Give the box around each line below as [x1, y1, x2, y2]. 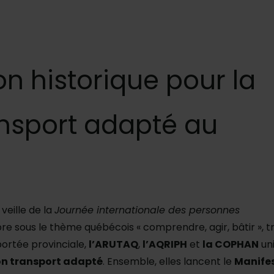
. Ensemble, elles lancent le [103, 254, 234, 269]
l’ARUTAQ [89, 237, 138, 252]
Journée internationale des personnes [54, 203, 240, 218]
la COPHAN [202, 237, 259, 252]
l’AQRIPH [143, 237, 187, 252]
